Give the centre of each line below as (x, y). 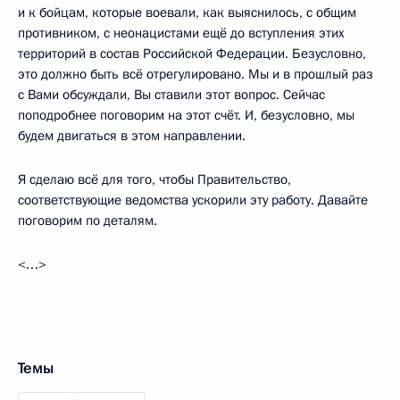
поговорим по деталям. (87, 220)
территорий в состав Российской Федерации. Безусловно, (192, 53)
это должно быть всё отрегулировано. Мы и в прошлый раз (196, 74)
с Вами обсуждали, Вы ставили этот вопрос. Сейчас (171, 94)
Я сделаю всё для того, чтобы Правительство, (154, 179)
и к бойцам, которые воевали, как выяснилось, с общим (187, 12)
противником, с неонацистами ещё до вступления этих (181, 33)
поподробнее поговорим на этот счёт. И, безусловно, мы (186, 115)
